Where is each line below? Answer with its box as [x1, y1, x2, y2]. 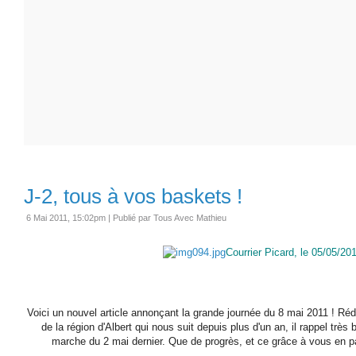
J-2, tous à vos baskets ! [24, 184, 242, 208]
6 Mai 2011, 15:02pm [26, 212, 106, 222]
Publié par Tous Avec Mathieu [113, 212, 226, 222]
